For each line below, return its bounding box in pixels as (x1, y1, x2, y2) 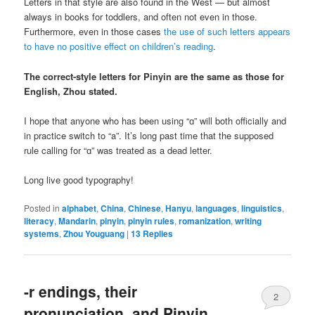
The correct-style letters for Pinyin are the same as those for (24, 69, 285, 83)
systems (24, 226, 60, 240)
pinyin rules (128, 214, 175, 227)
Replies (141, 226, 174, 240)
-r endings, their (24, 281, 138, 302)
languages (195, 201, 238, 214)
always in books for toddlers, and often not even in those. (24, 10, 258, 24)
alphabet (62, 201, 97, 214)
